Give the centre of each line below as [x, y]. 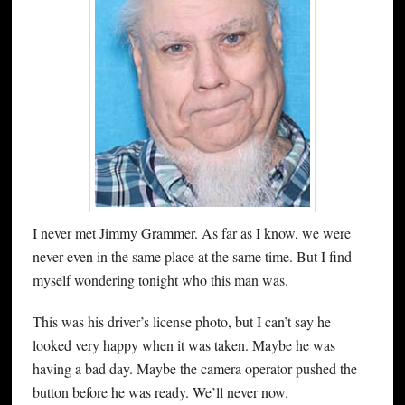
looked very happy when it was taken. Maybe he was [184, 345]
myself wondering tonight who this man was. [160, 280]
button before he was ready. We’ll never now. [160, 392]
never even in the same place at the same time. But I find [192, 257]
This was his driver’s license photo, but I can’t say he [181, 322]
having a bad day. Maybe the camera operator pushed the [194, 369]
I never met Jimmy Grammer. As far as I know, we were [191, 233]
